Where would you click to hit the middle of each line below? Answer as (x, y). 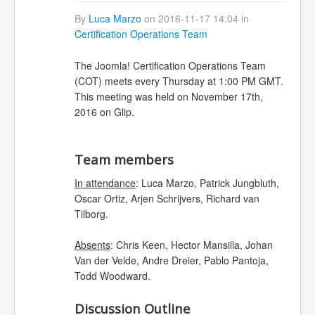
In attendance (105, 182)
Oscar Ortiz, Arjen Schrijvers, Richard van (167, 198)
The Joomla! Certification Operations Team (170, 65)
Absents (92, 245)
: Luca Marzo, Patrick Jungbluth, (207, 182)
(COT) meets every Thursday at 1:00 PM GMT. (179, 81)
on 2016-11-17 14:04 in (195, 19)
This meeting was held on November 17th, (168, 96)
